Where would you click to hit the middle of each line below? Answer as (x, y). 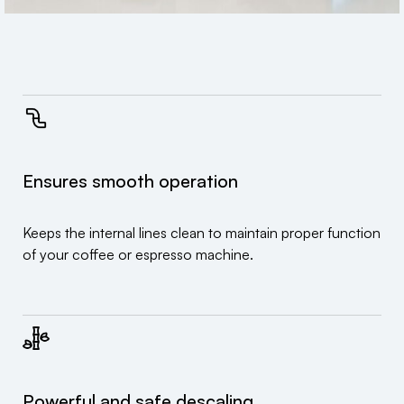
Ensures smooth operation (130, 181)
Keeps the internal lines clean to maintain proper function (202, 233)
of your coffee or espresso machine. (138, 255)
